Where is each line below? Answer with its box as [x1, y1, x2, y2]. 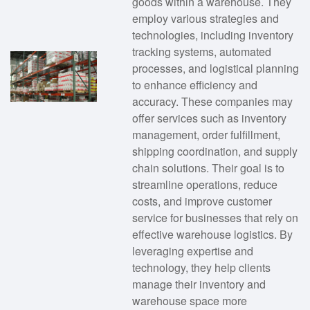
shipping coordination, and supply [131, 143, 298, 159]
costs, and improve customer [131, 192, 272, 209]
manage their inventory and [131, 275, 266, 292]
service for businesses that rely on [131, 209, 298, 226]
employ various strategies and [131, 10, 279, 26]
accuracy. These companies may [131, 93, 293, 109]
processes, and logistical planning [131, 60, 299, 76]
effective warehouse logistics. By [131, 226, 293, 242]
